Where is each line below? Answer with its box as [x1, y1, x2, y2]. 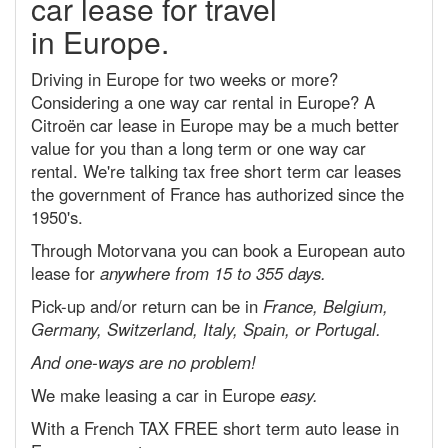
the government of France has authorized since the [31, 182, 404, 206]
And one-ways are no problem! [31, 350, 256, 374]
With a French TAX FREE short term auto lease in [31, 416, 399, 440]
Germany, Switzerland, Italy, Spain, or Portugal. [31, 317, 381, 341]
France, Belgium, [263, 294, 388, 318]
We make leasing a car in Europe [31, 383, 280, 407]
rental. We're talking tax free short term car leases [31, 159, 401, 183]
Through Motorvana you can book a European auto [31, 238, 405, 262]
